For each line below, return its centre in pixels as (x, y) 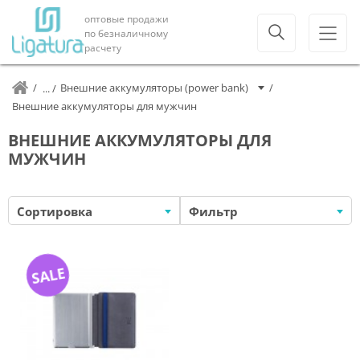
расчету (103, 47)
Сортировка (55, 211)
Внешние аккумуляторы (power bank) (154, 88)
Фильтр (213, 211)
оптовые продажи (127, 18)
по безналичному (126, 33)
